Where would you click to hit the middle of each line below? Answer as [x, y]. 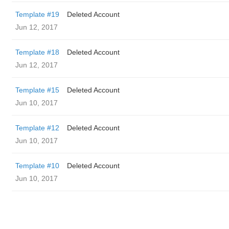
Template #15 [37, 90]
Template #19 [37, 14]
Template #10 [37, 166]
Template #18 [37, 52]
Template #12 [37, 128]
